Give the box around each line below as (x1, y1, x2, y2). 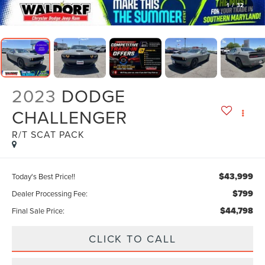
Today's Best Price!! (12, 170, 76, 182)
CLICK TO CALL (89, 231, 176, 246)
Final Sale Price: (12, 205, 65, 216)
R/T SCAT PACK (12, 127, 85, 141)
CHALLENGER (12, 104, 128, 130)
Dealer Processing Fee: (12, 188, 88, 199)
